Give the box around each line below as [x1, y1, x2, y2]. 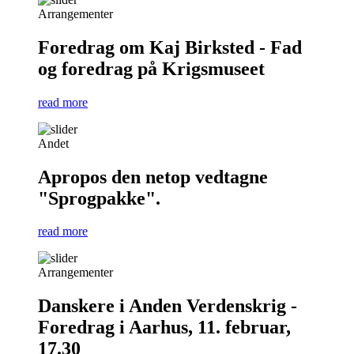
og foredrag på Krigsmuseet [38, 58, 265, 79]
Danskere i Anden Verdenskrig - [38, 296, 297, 317]
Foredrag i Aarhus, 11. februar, [38, 317, 291, 338]
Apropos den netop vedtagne [38, 166, 268, 187]
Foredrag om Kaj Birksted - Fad [38, 36, 302, 58]
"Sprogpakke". [38, 187, 160, 209]
